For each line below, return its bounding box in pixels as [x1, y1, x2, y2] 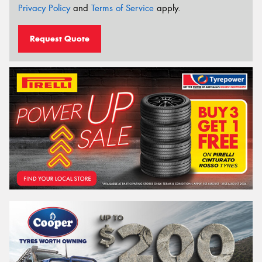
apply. [154, 2, 181, 15]
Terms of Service [91, 2, 154, 15]
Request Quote [30, 33, 89, 44]
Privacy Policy [18, 2, 70, 15]
